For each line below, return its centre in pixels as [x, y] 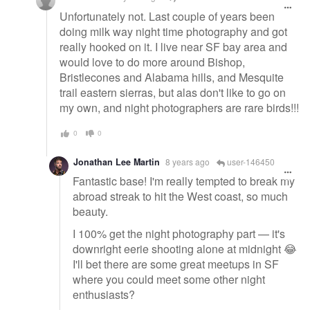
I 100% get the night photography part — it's [179, 233]
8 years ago [188, 161]
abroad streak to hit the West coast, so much [180, 197]
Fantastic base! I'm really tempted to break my [184, 181]
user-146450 [250, 161]
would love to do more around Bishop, [152, 62]
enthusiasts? [104, 294]
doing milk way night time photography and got [173, 32]
